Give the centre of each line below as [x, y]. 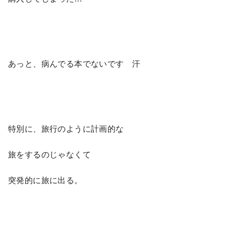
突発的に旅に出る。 [49, 180]
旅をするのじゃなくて [58, 154]
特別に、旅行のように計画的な [66, 129]
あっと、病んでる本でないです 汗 [74, 64]
